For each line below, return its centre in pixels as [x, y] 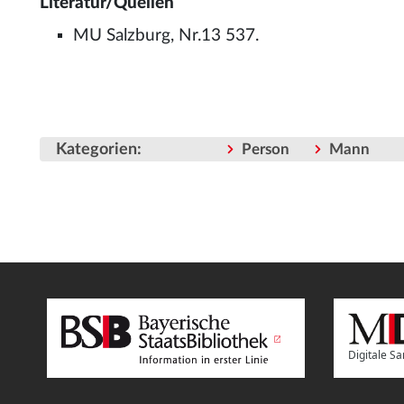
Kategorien [96, 150]
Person [266, 150]
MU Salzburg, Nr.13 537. [166, 36]
